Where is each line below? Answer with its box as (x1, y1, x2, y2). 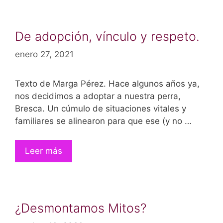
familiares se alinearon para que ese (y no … (15, 115, 192, 126)
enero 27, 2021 (15, 49, 74, 59)
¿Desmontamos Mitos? (15, 201, 146, 216)
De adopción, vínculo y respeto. (15, 29, 200, 44)
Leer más (25, 146, 62, 156)
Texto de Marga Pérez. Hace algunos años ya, (15, 78, 200, 89)
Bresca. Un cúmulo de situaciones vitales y (15, 103, 186, 113)
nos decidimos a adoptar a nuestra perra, (15, 91, 181, 101)
